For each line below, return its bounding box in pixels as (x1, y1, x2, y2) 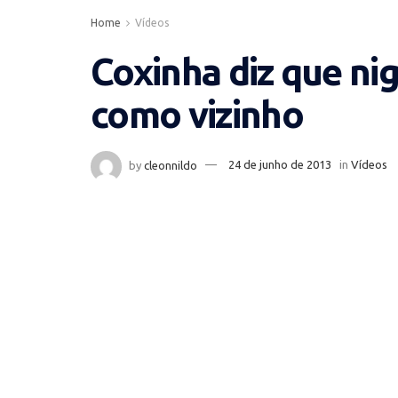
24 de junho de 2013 (228, 158, 331, 171)
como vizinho (91, 92, 303, 135)
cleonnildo (144, 158, 197, 171)
